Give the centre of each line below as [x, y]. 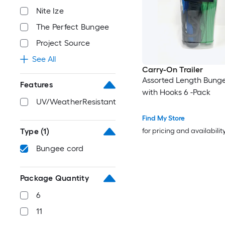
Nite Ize [50, 11]
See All [44, 59]
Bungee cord [60, 148]
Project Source [63, 43]
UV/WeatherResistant [76, 102]
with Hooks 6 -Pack [176, 92]
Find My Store [163, 119]
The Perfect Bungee [73, 27]
